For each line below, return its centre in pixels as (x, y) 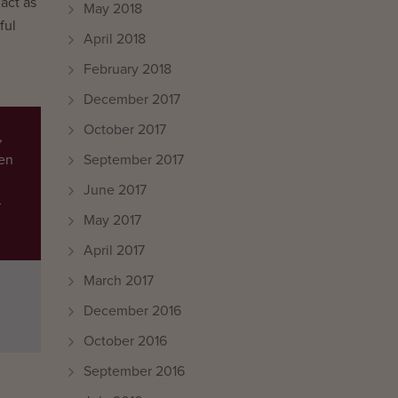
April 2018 (115, 39)
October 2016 (125, 341)
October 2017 (125, 130)
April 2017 (114, 251)
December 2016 (132, 311)
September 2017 (134, 160)
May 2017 (112, 220)
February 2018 (127, 69)
